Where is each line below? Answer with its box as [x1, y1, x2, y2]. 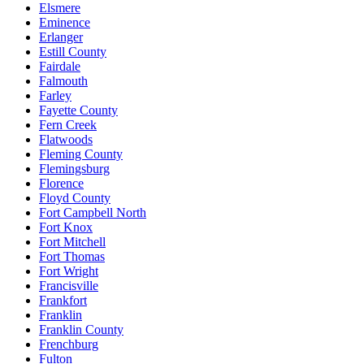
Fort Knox [39, 219, 93, 234]
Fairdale [39, 58, 80, 73]
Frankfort [39, 292, 87, 307]
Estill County [39, 44, 106, 58]
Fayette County [39, 102, 118, 117]
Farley [39, 88, 71, 102]
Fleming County [39, 146, 123, 161]
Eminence [39, 15, 90, 29]
